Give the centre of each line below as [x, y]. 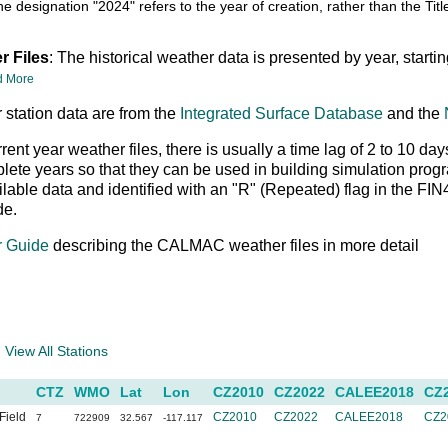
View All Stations [57, 351]
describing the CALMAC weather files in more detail [234, 245]
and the [414, 113]
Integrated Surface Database [282, 113]
